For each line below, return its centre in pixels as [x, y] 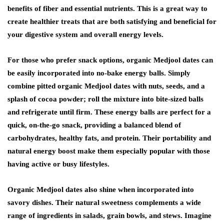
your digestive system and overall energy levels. [85, 34]
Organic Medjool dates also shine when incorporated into [101, 189]
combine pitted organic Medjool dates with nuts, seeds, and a [106, 86]
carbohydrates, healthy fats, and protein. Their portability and [109, 138]
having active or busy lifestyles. [58, 164]
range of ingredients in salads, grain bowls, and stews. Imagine [109, 215]
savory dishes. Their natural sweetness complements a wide [104, 202]
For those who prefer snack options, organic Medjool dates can [110, 60]
